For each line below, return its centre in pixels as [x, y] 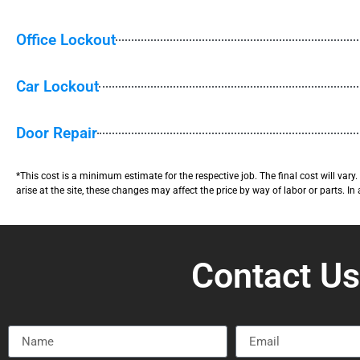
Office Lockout [66, 39]
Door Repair [57, 133]
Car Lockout [57, 86]
